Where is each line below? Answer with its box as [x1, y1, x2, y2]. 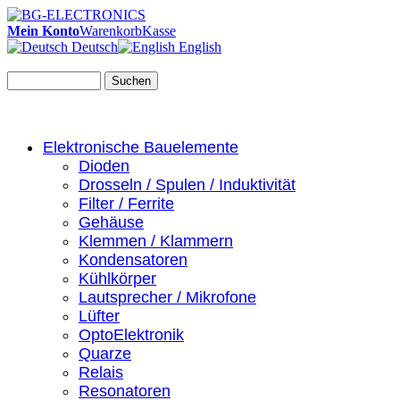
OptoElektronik [79, 325, 184, 344]
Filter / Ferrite [79, 194, 174, 212]
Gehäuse [79, 212, 144, 231]
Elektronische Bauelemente [43, 137, 238, 156]
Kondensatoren [79, 250, 187, 269]
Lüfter [79, 306, 120, 325]
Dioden [79, 156, 129, 175]
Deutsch [68, 39, 118, 54]
